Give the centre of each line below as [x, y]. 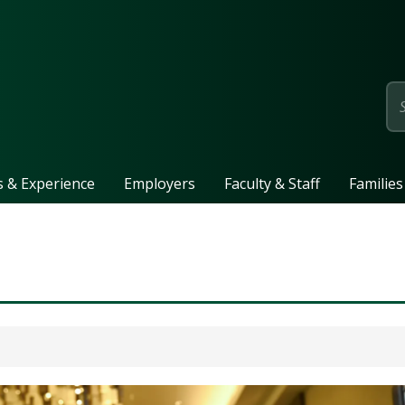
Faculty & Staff [272, 184]
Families [376, 184]
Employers [159, 184]
